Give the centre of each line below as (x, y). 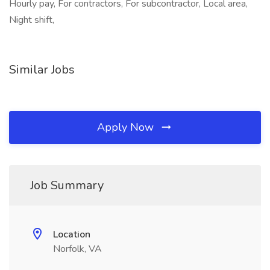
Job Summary (67, 185)
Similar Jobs (42, 70)
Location (72, 234)
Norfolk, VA (77, 249)
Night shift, (32, 20)
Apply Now (127, 127)
